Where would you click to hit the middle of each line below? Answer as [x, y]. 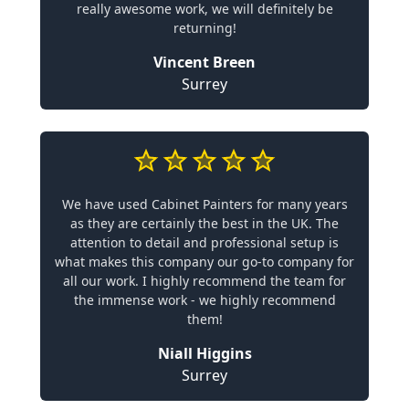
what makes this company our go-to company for [204, 262]
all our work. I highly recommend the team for [204, 281]
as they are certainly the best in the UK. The [204, 223]
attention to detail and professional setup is [204, 242]
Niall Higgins [204, 353]
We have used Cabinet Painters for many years [204, 204]
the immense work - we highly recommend [204, 300]
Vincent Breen [204, 62]
